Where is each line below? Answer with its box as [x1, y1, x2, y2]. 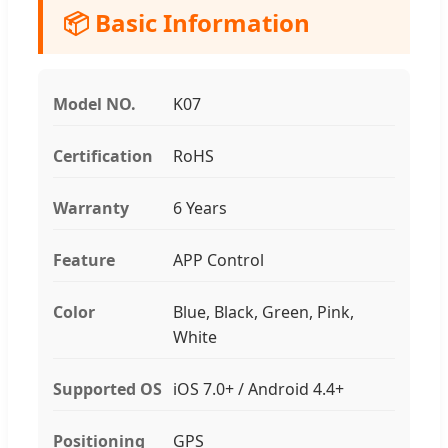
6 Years [173, 196, 227, 219]
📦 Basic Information [63, 5, 310, 39]
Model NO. [53, 92, 136, 115]
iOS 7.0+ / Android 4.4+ [173, 377, 344, 400]
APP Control [173, 248, 264, 271]
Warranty [53, 196, 129, 219]
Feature [53, 248, 115, 271]
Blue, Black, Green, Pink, [173, 300, 354, 323]
